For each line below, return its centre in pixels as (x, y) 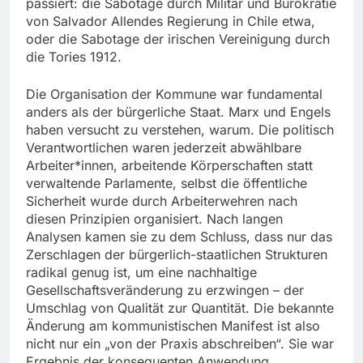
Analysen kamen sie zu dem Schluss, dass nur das (179, 237)
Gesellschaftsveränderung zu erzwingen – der (165, 290)
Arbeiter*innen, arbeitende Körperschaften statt (169, 166)
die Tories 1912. (74, 57)
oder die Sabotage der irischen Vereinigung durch (178, 39)
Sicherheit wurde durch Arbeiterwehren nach (162, 201)
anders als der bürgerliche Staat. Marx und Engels (178, 112)
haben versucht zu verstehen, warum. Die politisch (180, 130)
